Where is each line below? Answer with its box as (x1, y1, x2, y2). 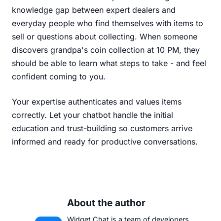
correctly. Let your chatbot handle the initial (12, 110, 173, 120)
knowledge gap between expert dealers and (12, 4, 176, 15)
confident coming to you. (12, 71, 106, 81)
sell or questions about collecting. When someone (12, 31, 197, 41)
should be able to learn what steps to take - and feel (12, 58, 206, 68)
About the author (67, 196, 146, 209)
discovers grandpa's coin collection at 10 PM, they (12, 44, 200, 55)
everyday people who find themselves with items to (12, 18, 203, 28)
